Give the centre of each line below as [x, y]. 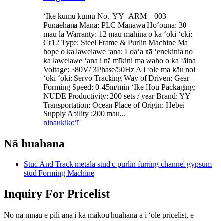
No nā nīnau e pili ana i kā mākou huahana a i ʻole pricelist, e [99, 215]
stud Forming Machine [59, 173]
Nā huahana [34, 143]
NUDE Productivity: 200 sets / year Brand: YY [117, 96]
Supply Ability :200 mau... [85, 113]
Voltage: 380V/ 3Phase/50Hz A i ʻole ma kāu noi [119, 69]
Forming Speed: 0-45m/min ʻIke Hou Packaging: [120, 87]
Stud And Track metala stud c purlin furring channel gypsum [118, 164]
